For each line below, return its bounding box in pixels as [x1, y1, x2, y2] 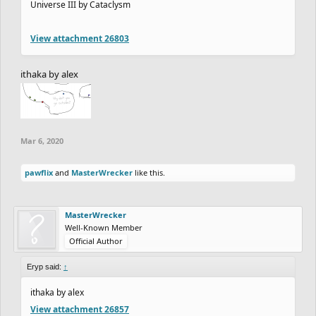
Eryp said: [27, 262, 63, 271]
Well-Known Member [65, 221, 142, 233]
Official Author [69, 235, 123, 246]
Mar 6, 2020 [20, 135, 63, 146]
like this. [133, 166, 165, 178]
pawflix [25, 166, 53, 178]
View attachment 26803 [30, 32, 129, 44]
